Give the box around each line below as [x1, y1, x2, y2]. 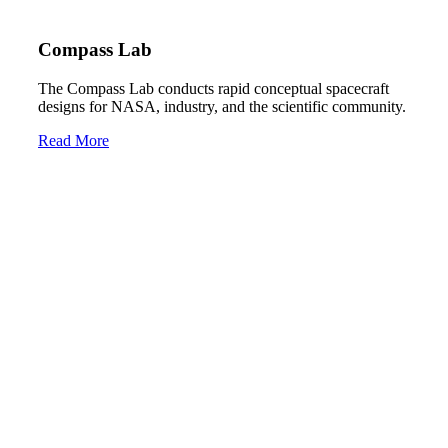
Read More [38, 131, 109, 149]
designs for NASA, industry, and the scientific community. [38, 97, 406, 115]
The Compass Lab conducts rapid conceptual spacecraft [38, 79, 389, 97]
